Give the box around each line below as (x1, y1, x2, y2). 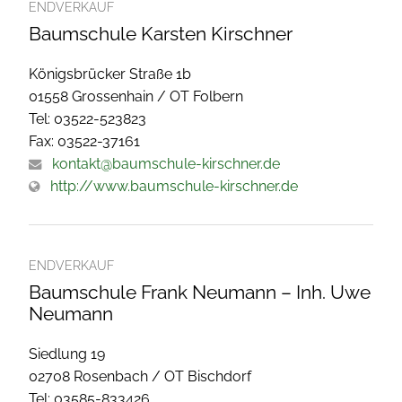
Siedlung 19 (29, 345, 105, 363)
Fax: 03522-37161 (29, 133, 140, 151)
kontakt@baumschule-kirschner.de (52, 155, 280, 173)
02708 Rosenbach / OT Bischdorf (29, 368, 251, 386)
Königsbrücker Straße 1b (29, 66, 191, 83)
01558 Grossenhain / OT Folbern (29, 88, 243, 106)
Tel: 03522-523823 (29, 110, 146, 128)
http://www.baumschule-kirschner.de (50, 178, 298, 196)
